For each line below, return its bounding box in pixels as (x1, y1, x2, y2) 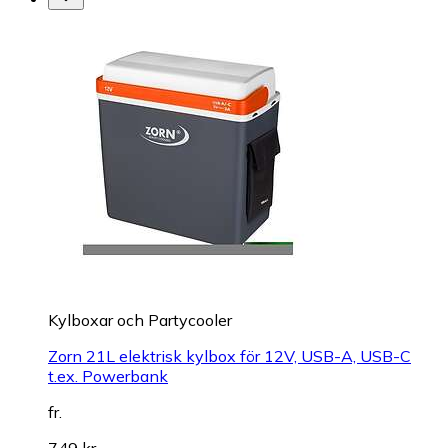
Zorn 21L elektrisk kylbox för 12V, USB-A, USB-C (48, 346, 411, 367)
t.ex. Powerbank (48, 366, 168, 387)
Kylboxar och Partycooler (48, 310, 232, 331)
